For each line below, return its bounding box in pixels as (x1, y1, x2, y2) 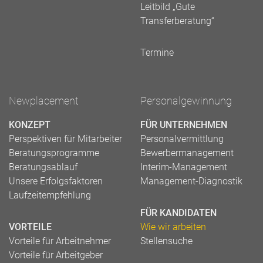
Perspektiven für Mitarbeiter (9, 133, 122, 144)
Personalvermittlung (140, 133, 224, 144)
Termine (140, 46, 174, 58)
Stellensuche (140, 235, 193, 247)
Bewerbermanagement (140, 147, 234, 159)
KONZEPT (9, 119, 50, 130)
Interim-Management (140, 161, 227, 173)
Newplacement (9, 94, 79, 107)
